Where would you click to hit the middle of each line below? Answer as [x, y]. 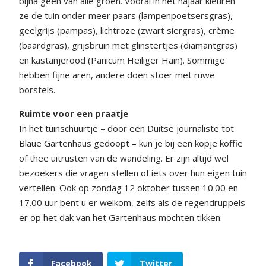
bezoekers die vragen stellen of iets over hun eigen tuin [133, 172]
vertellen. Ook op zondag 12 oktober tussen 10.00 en [129, 187]
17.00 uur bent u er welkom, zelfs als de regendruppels [132, 202]
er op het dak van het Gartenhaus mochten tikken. [121, 217]
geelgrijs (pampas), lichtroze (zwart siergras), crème [127, 30]
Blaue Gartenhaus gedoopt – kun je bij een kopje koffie [131, 143]
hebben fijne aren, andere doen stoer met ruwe [117, 75]
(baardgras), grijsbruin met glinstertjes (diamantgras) [128, 45]
